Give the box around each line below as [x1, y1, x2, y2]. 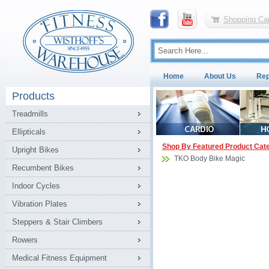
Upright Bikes [12, 145, 59, 154]
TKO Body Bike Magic [174, 154, 245, 163]
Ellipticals [12, 127, 46, 136]
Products [12, 90, 55, 102]
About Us [204, 72, 236, 80]
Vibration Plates [12, 199, 67, 208]
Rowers [12, 235, 38, 244]
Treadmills [12, 109, 48, 118]
